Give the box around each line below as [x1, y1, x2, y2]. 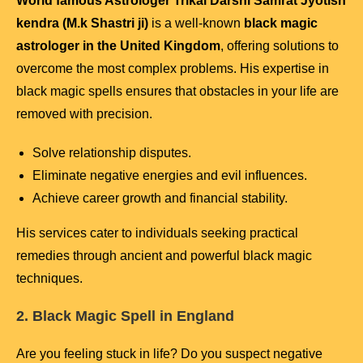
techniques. [16, 271, 83, 286]
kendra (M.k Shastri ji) [16, 16, 148, 31]
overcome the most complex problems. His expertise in [16, 62, 329, 76]
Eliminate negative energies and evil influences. [32, 169, 307, 183]
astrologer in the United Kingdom [16, 39, 220, 53]
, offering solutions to [220, 39, 339, 53]
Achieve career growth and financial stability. [32, 191, 288, 206]
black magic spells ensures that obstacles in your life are [16, 84, 339, 99]
